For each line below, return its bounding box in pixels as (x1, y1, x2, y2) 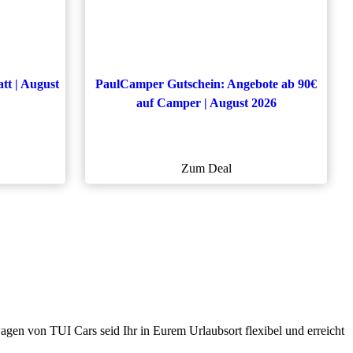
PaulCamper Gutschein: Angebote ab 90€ (95, 76, 317, 91)
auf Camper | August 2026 (136, 95, 277, 110)
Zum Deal (180, 161, 232, 175)
